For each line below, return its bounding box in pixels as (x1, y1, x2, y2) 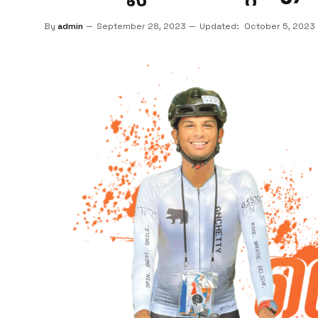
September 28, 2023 (97, 21, 186, 32)
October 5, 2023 (244, 21, 315, 32)
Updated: (199, 21, 239, 32)
